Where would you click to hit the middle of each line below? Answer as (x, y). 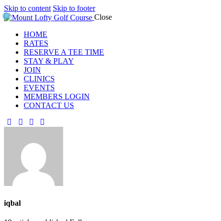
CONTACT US (49, 106)
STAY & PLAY (49, 61)
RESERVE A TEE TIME (64, 52)
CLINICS (39, 79)
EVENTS (39, 88)
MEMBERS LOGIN (57, 97)
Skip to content (27, 8)
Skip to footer (74, 8)
